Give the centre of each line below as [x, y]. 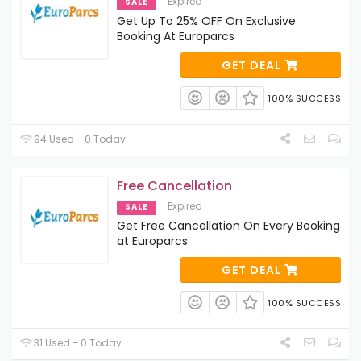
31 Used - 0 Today [77, 343]
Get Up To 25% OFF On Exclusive [206, 21]
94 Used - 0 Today [79, 139]
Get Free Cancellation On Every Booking [228, 225]
